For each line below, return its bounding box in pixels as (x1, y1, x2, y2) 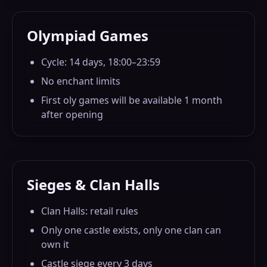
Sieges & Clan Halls (27, 175, 160, 194)
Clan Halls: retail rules (41, 204, 138, 218)
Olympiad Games (27, 26, 148, 45)
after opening (41, 108, 103, 121)
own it (41, 238, 69, 251)
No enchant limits (41, 74, 120, 88)
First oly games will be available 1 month (41, 94, 222, 107)
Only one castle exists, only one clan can (41, 223, 221, 237)
